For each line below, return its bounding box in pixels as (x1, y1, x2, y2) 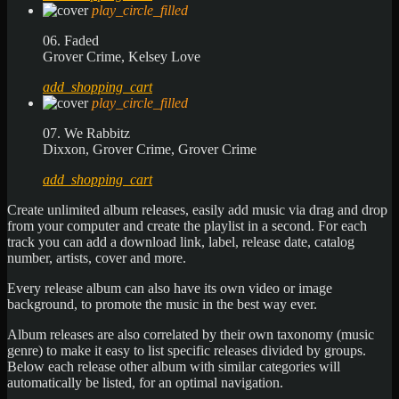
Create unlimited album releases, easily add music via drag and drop (7, 201, 387, 217)
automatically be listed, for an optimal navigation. (7, 374, 283, 390)
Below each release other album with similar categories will (7, 358, 340, 374)
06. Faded (43, 32, 99, 48)
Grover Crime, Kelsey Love (43, 48, 200, 64)
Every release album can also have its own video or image (7, 280, 332, 296)
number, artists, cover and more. (7, 249, 186, 265)
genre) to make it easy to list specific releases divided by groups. (7, 342, 366, 358)
